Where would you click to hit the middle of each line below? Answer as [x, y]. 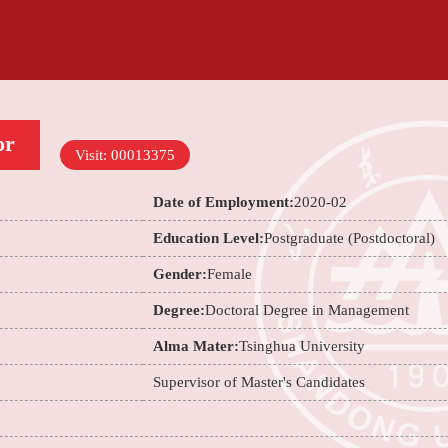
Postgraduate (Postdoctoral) [350, 238]
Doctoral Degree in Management [307, 310]
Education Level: [209, 238]
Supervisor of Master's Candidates [259, 382]
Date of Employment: [224, 202]
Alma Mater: [196, 346]
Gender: [180, 274]
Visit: [93, 155]
